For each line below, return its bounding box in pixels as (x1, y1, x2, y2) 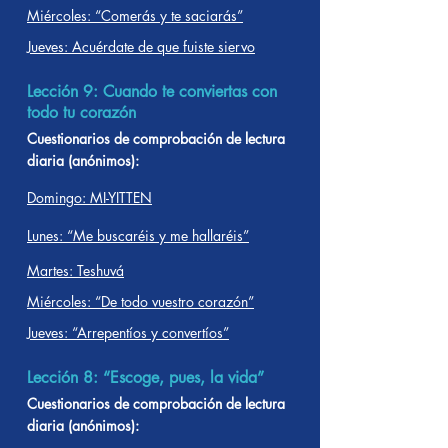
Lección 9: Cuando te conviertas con (27, 81, 277, 102)
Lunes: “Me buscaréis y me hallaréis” (27, 226, 249, 245)
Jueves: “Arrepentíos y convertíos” (27, 323, 229, 342)
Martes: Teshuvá (27, 261, 124, 280)
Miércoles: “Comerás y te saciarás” (27, 6, 243, 25)
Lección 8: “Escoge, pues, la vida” (27, 367, 264, 388)
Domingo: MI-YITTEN (27, 188, 152, 207)
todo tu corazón (27, 102, 136, 123)
